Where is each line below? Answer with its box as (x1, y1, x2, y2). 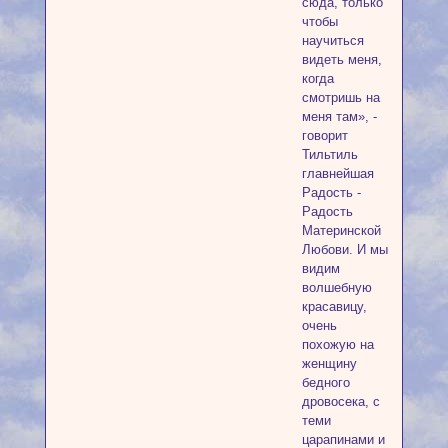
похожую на (301, 336, 374, 352)
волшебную (301, 279, 372, 295)
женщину (301, 355, 357, 371)
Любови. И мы (301, 241, 388, 257)
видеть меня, (301, 51, 382, 67)
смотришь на (301, 89, 380, 105)
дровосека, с (301, 393, 380, 409)
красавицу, (301, 298, 367, 314)
